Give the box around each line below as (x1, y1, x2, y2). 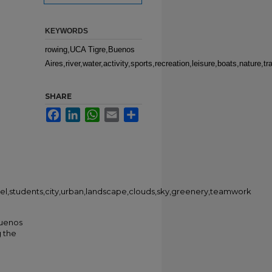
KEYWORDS (45, 27, 88, 35)
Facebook (61, 107, 95, 117)
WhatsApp (100, 107, 136, 117)
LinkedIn (80, 107, 110, 117)
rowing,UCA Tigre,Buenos (45, 45, 135, 54)
